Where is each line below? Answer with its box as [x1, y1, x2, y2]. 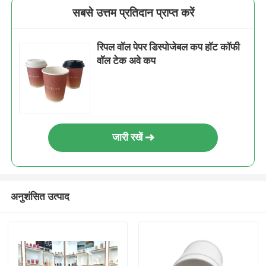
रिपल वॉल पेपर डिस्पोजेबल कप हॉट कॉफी [97, 41, 240, 53]
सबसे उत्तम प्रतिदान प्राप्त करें [72, 6, 194, 20]
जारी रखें [112, 131, 142, 144]
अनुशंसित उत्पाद [10, 190, 69, 202]
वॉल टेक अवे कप [97, 55, 156, 67]
